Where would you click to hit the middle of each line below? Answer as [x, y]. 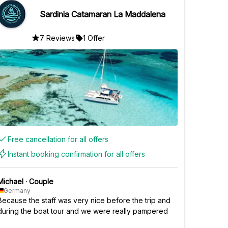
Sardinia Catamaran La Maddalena [103, 14]
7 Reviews [57, 38]
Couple [41, 181]
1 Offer [94, 38]
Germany [17, 190]
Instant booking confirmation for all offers [76, 154]
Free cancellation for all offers [58, 139]
